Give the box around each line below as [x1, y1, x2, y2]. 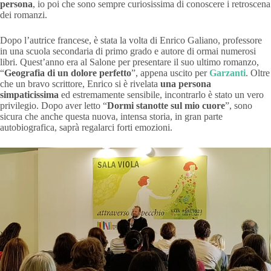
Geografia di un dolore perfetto [4, 67, 131, 78]
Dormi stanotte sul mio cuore [107, 100, 225, 111]
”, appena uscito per [131, 67, 209, 78]
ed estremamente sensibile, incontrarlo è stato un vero [59, 89, 264, 100]
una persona [160, 78, 211, 89]
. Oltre [246, 67, 270, 78]
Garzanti [209, 67, 246, 78]
